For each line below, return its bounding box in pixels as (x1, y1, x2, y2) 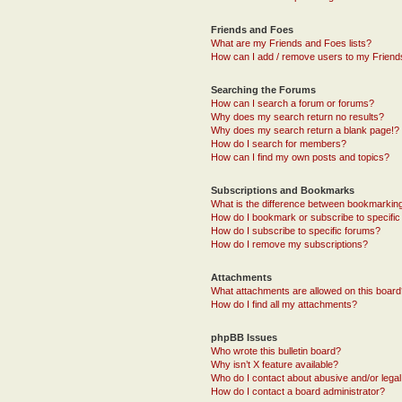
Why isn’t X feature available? (211, 358, 339, 370)
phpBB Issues (211, 331, 278, 343)
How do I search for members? (211, 137, 347, 149)
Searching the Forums (211, 83, 317, 95)
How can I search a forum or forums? (211, 97, 375, 109)
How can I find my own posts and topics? (211, 151, 390, 162)
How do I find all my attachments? (211, 298, 358, 310)
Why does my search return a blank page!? (211, 124, 400, 135)
